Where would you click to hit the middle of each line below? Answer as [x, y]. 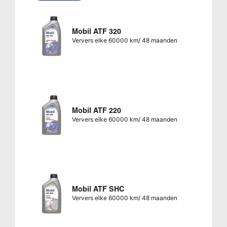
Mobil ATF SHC [98, 189]
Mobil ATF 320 [96, 32]
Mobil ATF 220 [96, 110]
